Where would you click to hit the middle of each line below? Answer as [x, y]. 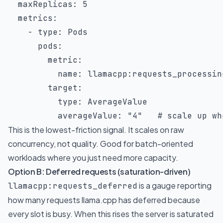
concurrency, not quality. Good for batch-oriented [101, 144]
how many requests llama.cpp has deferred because [104, 200]
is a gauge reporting [174, 185]
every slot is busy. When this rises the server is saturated [111, 214]
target [63, 88]
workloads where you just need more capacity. [93, 158]
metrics [35, 18]
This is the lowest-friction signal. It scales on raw [96, 130]
